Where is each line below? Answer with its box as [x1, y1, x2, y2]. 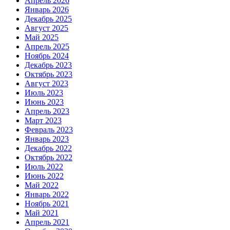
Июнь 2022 [25, 171, 64, 181]
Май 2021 [25, 208, 59, 218]
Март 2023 [25, 116, 62, 125]
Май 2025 [25, 33, 59, 42]
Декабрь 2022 [25, 144, 72, 153]
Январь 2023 [25, 135, 69, 144]
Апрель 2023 [25, 107, 69, 116]
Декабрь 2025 [25, 14, 72, 24]
